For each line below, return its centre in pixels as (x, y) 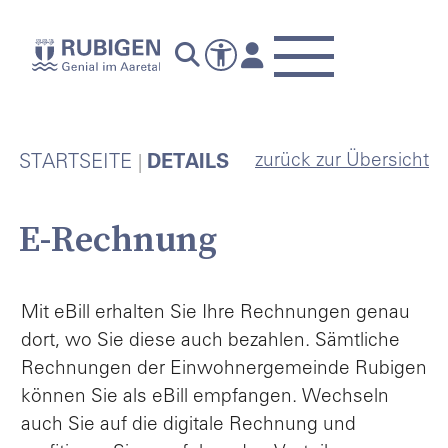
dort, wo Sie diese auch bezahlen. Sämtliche (210, 341)
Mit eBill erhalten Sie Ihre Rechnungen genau (215, 313)
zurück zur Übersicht (342, 161)
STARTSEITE (75, 164)
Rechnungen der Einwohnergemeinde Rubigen (224, 369)
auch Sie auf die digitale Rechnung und (188, 425)
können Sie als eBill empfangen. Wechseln (205, 397)
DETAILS (188, 164)
